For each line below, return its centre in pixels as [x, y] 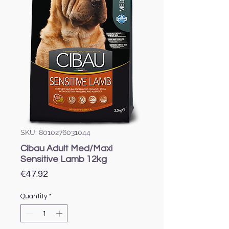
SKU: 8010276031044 [55, 132]
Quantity [34, 196]
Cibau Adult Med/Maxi [66, 148]
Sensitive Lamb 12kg [64, 159]
